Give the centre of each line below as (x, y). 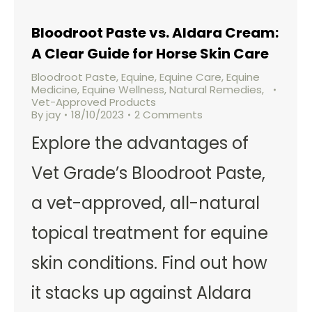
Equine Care (190, 77)
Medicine (54, 89)
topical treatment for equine (150, 233)
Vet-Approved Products (94, 102)
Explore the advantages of (140, 143)
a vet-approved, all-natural (146, 203)
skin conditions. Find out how (149, 263)
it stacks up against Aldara (141, 292)
